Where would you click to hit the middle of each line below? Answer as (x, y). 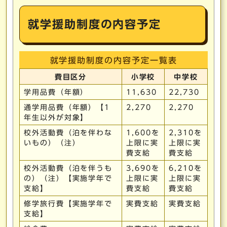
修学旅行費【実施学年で (68, 204)
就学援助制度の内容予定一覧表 (113, 60)
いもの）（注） (52, 143)
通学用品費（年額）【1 (67, 107)
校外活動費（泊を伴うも (68, 168)
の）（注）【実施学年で (68, 178)
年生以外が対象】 (56, 118)
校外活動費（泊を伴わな (68, 133)
